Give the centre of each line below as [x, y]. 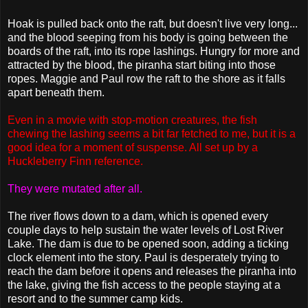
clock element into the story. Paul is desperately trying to [143, 257]
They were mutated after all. [75, 188]
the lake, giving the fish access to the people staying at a [144, 285]
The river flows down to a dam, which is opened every [138, 216]
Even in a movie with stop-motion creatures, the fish [132, 120]
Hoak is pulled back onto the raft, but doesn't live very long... [153, 23]
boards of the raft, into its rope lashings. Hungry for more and [154, 51]
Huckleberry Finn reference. [75, 161]
